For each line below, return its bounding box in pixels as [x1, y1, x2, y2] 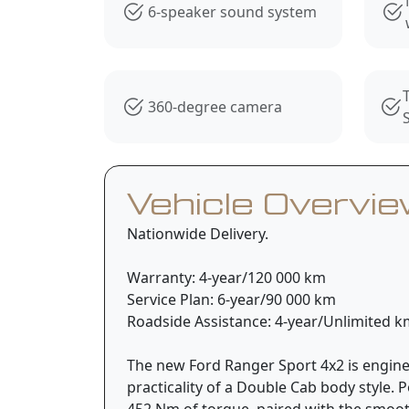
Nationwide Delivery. [127, 223, 268, 244]
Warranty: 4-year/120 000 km [127, 267, 326, 288]
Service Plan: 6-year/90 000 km [127, 288, 336, 309]
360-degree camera [148, 96, 282, 117]
